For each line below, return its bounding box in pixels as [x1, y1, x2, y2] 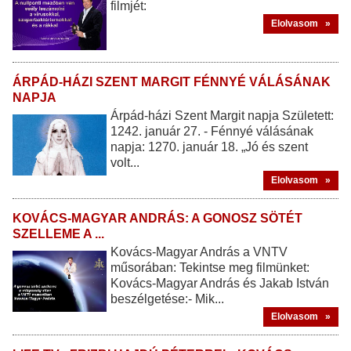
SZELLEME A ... [13, 226, 104, 241]
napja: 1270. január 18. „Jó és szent [110, 139, 308, 154]
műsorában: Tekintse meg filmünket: [110, 260, 309, 274]
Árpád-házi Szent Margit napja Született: [110, 108, 334, 122]
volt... [110, 155, 139, 169]
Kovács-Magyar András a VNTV [110, 244, 288, 259]
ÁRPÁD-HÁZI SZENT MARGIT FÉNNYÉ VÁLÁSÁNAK [13, 74, 331, 89]
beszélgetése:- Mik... [110, 291, 224, 306]
